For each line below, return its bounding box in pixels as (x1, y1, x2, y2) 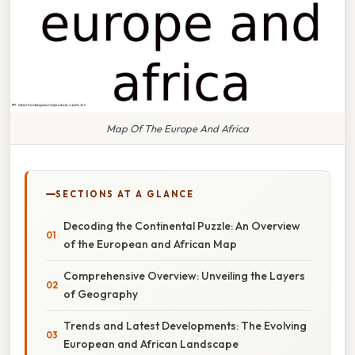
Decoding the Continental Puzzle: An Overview (63, 218, 300, 233)
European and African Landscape (63, 336, 239, 351)
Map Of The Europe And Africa (106, 121, 249, 135)
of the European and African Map (63, 236, 237, 251)
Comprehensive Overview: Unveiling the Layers (63, 268, 305, 283)
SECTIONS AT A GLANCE (55, 188, 194, 200)
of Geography (63, 286, 138, 301)
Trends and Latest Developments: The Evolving (63, 318, 307, 333)
